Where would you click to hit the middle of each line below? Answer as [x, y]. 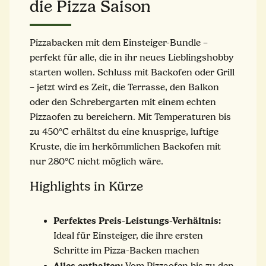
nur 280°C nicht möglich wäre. [96, 161]
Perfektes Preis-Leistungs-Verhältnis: [137, 220]
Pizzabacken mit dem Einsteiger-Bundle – [119, 42]
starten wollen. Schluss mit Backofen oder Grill [132, 72]
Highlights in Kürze [86, 186]
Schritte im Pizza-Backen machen [126, 250]
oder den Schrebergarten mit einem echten [123, 102]
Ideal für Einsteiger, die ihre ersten [128, 235]
